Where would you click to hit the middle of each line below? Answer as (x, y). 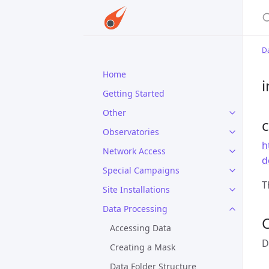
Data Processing (135, 209)
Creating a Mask (143, 247)
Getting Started (134, 93)
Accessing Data (141, 228)
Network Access (134, 151)
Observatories (131, 132)
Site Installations (136, 189)
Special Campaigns (141, 170)
